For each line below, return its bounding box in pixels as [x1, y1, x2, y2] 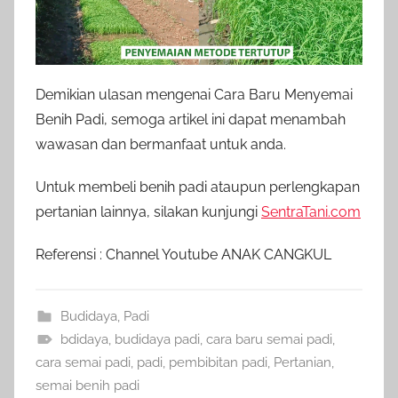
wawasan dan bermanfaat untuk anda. [36, 135, 286, 153]
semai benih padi [36, 377, 139, 394]
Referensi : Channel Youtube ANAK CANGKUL [36, 245, 331, 263]
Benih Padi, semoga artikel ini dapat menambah [36, 110, 346, 128]
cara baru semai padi [205, 330, 332, 347]
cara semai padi [36, 354, 131, 370]
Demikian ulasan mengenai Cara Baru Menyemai [36, 85, 353, 103]
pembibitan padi [169, 354, 267, 370]
